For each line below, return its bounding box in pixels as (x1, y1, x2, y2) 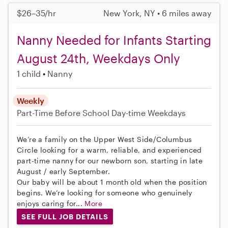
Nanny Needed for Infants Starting (17, 32, 211, 47)
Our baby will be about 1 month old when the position (17, 177, 207, 186)
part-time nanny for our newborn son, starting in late (17, 156, 203, 165)
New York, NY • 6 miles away (103, 8, 211, 18)
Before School (55, 107, 109, 118)
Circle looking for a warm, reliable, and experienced (17, 145, 202, 154)
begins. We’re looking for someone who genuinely (17, 188, 192, 197)
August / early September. (17, 166, 110, 176)
